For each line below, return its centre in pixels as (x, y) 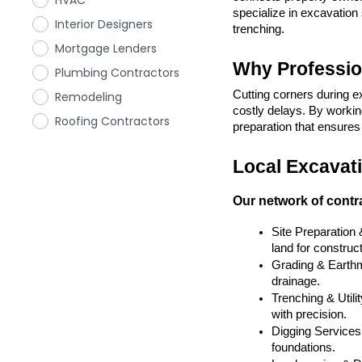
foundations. (303, 347)
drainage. (296, 281)
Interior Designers (104, 24)
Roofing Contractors (112, 121)
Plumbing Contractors (117, 73)
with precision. (309, 314)
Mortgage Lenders (106, 48)
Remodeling (88, 97)
